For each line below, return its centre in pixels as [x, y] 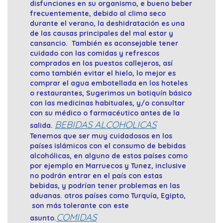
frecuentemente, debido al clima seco [98, 14]
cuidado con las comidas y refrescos [95, 54]
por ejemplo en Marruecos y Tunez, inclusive [108, 166]
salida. [42, 126]
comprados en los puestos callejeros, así [101, 63]
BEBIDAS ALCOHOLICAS [106, 125]
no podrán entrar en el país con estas [96, 176]
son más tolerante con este [79, 206]
